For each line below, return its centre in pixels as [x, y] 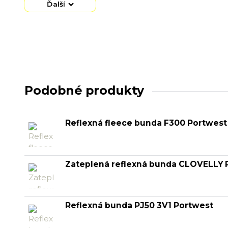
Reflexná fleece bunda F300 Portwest [146, 123]
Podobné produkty [84, 90]
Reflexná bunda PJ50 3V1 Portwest [139, 205]
